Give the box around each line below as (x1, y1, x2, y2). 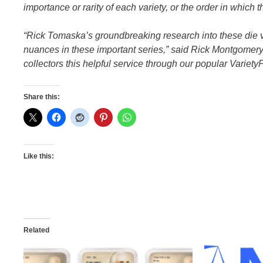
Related (23, 225, 49, 234)
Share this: (23, 92, 60, 101)
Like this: (23, 151, 54, 160)
